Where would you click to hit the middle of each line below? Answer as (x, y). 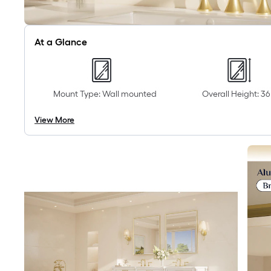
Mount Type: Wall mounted (105, 94)
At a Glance (61, 42)
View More (54, 120)
